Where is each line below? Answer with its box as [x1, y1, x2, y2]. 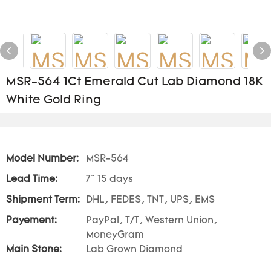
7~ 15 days [86, 175, 133, 184]
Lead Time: [6, 175, 57, 184]
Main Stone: [6, 245, 62, 255]
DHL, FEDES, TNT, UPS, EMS [86, 195, 215, 205]
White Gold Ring [6, 94, 101, 106]
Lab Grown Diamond [86, 245, 183, 255]
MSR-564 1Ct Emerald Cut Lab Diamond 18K [6, 76, 263, 88]
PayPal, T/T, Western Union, [86, 216, 217, 226]
